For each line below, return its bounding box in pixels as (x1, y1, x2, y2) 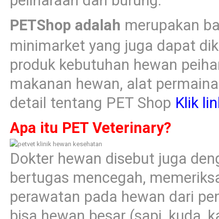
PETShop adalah (10, 17, 121, 34)
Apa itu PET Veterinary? (10, 119, 171, 137)
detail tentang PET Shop (10, 94, 175, 112)
